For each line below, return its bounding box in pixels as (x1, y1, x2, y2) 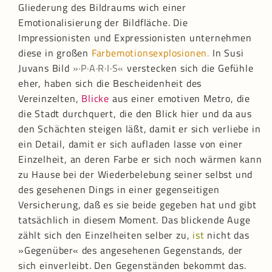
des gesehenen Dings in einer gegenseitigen (18, 182, 220, 197)
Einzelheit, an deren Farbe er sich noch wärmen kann (18, 152, 262, 167)
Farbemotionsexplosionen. (91, 46, 210, 61)
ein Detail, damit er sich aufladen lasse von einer (18, 137, 243, 152)
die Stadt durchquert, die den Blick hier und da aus (18, 106, 252, 121)
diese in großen (18, 46, 92, 61)
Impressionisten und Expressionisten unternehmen (18, 30, 252, 46)
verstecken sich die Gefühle (124, 61, 254, 76)
